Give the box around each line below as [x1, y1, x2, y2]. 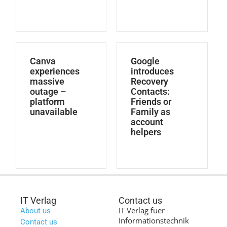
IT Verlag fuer [119, 205, 165, 215]
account [131, 117, 164, 128]
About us [20, 206, 51, 215]
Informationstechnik [119, 215, 189, 225]
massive [29, 76, 64, 87]
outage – [29, 86, 66, 97]
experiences [29, 66, 80, 77]
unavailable [29, 106, 78, 118]
